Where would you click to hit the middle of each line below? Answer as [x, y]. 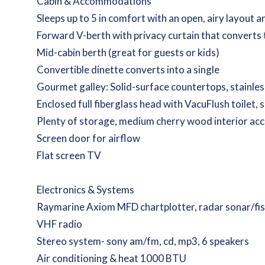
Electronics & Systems [86, 190]
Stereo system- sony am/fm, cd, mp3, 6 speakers [143, 241]
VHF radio [60, 224]
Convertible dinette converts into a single [128, 70]
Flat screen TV [69, 155]
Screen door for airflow [89, 138]
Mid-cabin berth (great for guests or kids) [128, 52]
